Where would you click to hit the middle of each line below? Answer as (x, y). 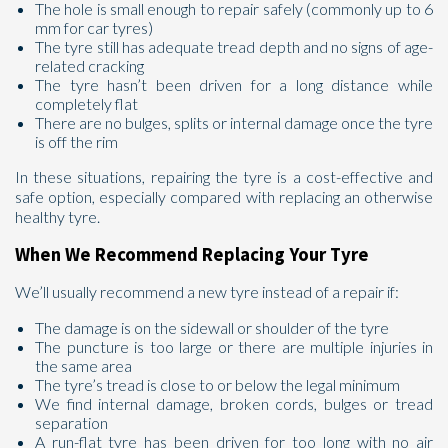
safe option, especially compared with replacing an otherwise (224, 196)
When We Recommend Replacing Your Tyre (192, 254)
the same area (83, 365)
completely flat (86, 103)
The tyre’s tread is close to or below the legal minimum (217, 384)
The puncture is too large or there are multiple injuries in (234, 346)
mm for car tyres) (94, 27)
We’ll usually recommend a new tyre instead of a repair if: (207, 291)
